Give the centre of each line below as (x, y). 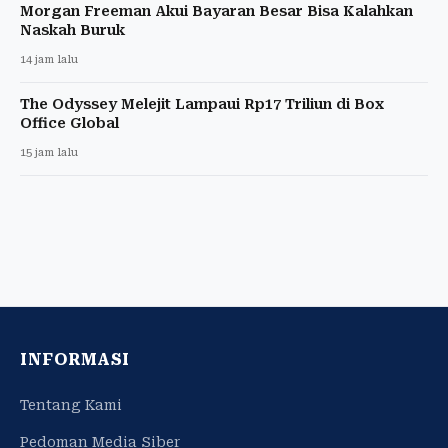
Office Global (69, 122)
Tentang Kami (71, 404)
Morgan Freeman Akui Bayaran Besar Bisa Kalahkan (216, 10)
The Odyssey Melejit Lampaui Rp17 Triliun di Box (202, 103)
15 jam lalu (49, 152)
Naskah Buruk (72, 29)
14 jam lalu (49, 59)
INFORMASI (75, 359)
